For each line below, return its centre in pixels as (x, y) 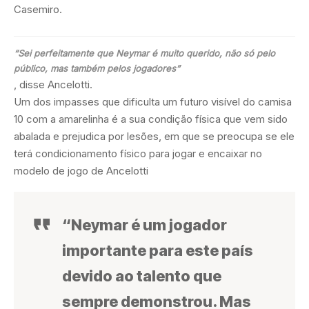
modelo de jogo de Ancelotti (81, 170)
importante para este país (158, 250)
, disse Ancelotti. (53, 84)
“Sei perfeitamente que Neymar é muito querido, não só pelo (144, 53)
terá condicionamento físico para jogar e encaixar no (138, 153)
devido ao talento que (142, 276)
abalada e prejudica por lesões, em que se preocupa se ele (154, 136)
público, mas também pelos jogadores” (97, 68)
